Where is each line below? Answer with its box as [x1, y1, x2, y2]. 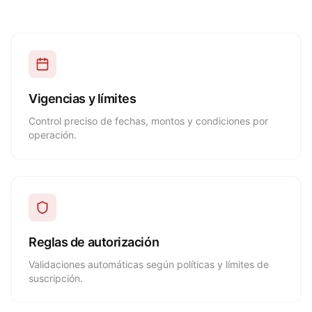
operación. [29, 129, 77, 141]
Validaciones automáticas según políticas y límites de [29, 258, 269, 270]
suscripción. [29, 272, 83, 284]
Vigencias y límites [29, 91, 136, 106]
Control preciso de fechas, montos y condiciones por [29, 115, 268, 127]
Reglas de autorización [29, 235, 159, 249]
